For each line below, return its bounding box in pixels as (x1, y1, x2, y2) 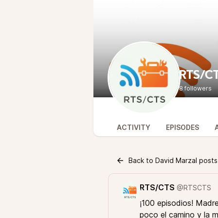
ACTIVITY (117, 123, 150, 131)
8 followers (179, 85, 212, 92)
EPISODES (166, 123, 199, 131)
